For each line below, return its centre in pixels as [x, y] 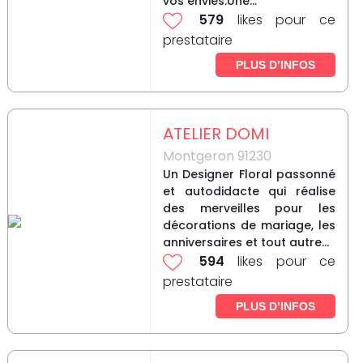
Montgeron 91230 [217, 156]
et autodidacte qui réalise [249, 192]
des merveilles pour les [249, 209]
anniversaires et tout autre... [246, 243]
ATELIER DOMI [216, 134]
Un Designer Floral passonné [249, 175]
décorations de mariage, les [249, 226]
